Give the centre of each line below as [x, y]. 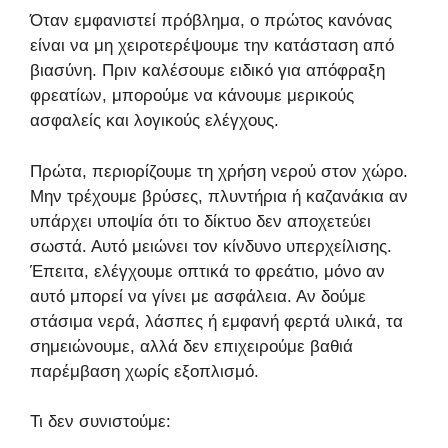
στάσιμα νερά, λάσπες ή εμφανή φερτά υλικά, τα [216, 321]
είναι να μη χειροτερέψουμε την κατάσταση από [212, 46]
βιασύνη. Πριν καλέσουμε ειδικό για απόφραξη [207, 71]
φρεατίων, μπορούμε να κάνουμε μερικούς [192, 96]
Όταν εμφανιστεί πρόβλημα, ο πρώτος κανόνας [211, 21]
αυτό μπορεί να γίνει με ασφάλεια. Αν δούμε [198, 296]
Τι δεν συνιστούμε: [100, 422]
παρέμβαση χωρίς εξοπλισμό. [144, 371]
